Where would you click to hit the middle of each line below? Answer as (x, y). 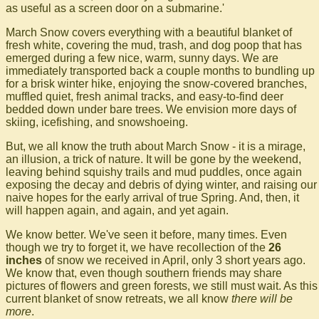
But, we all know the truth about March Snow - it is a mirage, (156, 146)
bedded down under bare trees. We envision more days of (151, 109)
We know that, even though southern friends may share (144, 273)
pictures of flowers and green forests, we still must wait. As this (162, 286)
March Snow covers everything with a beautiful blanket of (149, 32)
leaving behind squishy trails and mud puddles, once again (154, 172)
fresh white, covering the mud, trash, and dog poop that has (154, 45)
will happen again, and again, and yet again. (117, 210)
